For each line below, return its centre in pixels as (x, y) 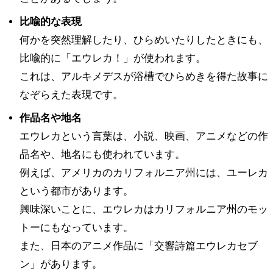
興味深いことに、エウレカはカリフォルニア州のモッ (144, 209)
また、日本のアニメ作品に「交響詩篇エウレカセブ (139, 246)
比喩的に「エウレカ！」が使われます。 (113, 58)
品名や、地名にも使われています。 (102, 154)
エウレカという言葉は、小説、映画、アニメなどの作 (144, 136)
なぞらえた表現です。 (71, 94)
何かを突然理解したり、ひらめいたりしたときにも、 (144, 40)
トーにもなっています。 (76, 227)
